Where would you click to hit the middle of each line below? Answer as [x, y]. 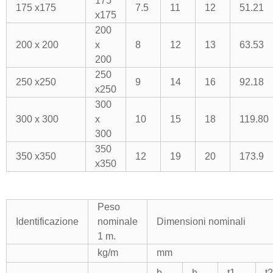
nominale [117, 222]
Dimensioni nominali [201, 222]
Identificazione [47, 222]
